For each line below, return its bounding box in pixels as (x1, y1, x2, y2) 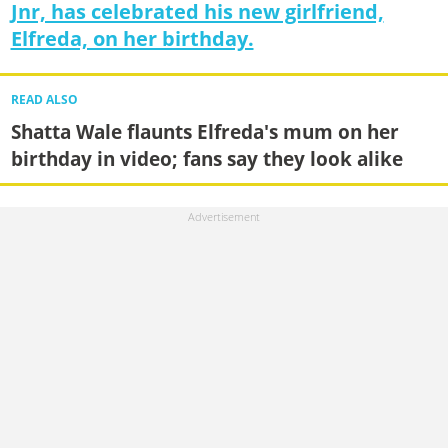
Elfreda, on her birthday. (10, 24, 254, 52)
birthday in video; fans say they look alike (10, 145, 403, 173)
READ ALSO (10, 92, 78, 108)
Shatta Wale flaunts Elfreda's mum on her (10, 118, 399, 146)
